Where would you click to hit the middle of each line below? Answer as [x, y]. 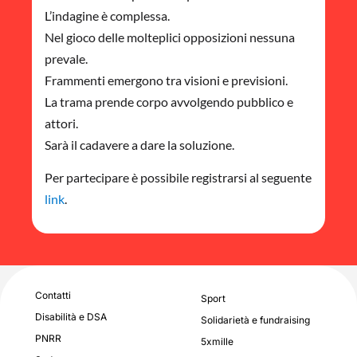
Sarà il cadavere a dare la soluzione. [139, 144]
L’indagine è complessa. [107, 15]
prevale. [66, 58]
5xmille [217, 342]
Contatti [53, 296]
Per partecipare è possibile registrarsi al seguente [178, 178]
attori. [61, 123]
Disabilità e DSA [71, 317]
